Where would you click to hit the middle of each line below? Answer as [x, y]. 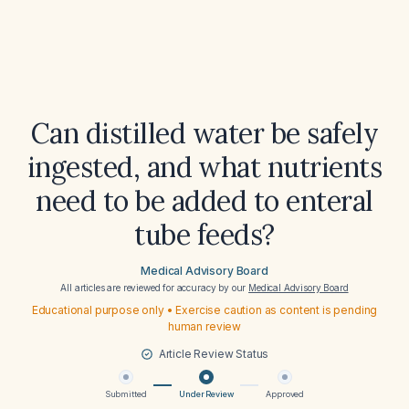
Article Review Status [214, 354]
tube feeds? [204, 235]
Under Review [206, 394]
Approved [285, 394]
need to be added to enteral [204, 201]
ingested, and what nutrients [204, 167]
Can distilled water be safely [204, 133]
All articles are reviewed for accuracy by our [155, 288]
